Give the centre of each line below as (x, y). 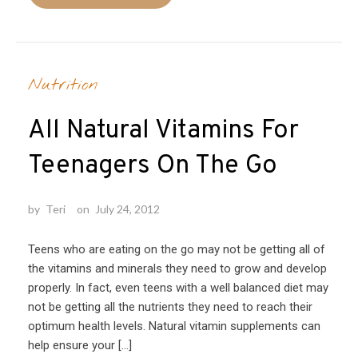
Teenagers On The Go (153, 166)
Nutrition (63, 84)
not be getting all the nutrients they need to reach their (170, 306)
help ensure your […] (80, 345)
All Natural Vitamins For (163, 131)
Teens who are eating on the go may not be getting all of (177, 249)
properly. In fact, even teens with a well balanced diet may (178, 287)
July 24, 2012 (127, 209)
